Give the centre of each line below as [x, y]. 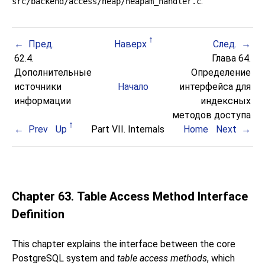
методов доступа [211, 115]
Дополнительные [53, 73]
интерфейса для [215, 87]
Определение [221, 73]
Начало [133, 87]
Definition [38, 214]
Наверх [130, 44]
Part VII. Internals [128, 130]
